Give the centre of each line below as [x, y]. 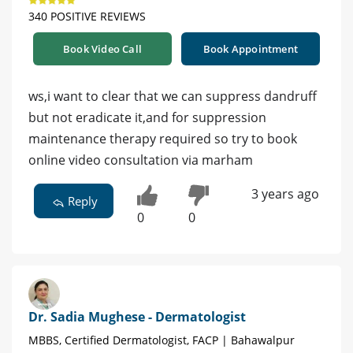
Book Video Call [102, 48]
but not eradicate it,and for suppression [147, 117]
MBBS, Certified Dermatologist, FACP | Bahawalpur [162, 340]
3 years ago [285, 193]
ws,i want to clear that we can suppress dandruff [173, 96]
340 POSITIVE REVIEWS [87, 16]
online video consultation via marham [141, 160]
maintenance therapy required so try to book [163, 138]
